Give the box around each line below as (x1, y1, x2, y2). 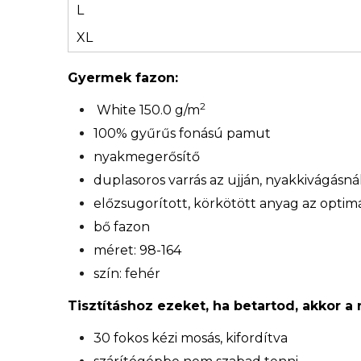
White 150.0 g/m (93, 102, 200, 118)
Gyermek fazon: (68, 69, 182, 85)
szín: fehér (93, 265, 160, 281)
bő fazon (93, 218, 150, 234)
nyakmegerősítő (93, 148, 200, 164)
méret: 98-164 (93, 242, 181, 258)
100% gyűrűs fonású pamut (93, 125, 271, 141)
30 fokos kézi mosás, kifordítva (93, 330, 288, 346)
